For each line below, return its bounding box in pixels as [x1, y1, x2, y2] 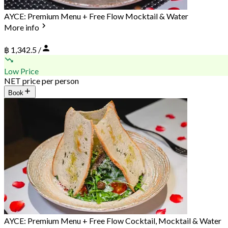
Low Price [4, 66, 39, 76]
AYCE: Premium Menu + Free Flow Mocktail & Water [4, 11, 188, 21]
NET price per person [4, 76, 79, 86]
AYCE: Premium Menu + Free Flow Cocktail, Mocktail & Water [4, 216, 221, 226]
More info [4, 22, 39, 32]
